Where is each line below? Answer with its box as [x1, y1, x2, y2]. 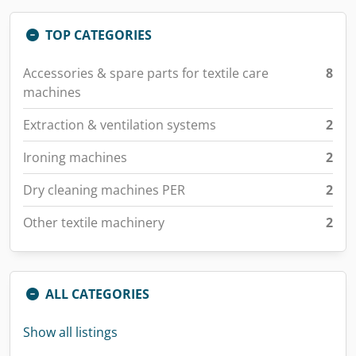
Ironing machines [23, 149, 127, 166]
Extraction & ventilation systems [23, 116, 216, 133]
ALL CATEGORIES [45, 285, 149, 303]
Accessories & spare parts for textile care [23, 64, 269, 82]
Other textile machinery [23, 214, 164, 231]
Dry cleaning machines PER [23, 181, 185, 199]
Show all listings [23, 323, 118, 341]
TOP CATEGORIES [45, 26, 152, 44]
